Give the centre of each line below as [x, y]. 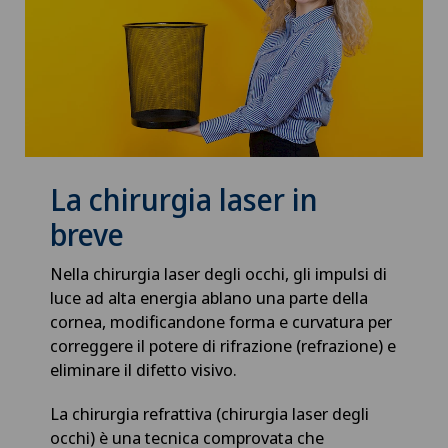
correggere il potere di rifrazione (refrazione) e [223, 345]
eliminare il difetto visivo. [145, 369]
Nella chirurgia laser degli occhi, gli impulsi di [218, 273]
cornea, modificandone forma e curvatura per [221, 321]
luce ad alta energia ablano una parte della [209, 297]
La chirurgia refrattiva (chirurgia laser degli [209, 413]
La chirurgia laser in [184, 199]
